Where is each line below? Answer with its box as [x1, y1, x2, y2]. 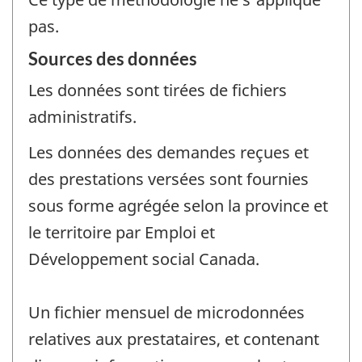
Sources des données [28, 47, 197, 69]
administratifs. [28, 105, 137, 128]
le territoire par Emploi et [28, 221, 215, 244]
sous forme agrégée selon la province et [28, 195, 328, 217]
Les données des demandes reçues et [28, 141, 309, 164]
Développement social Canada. [28, 248, 259, 271]
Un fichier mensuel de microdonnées [28, 301, 305, 324]
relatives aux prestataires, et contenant [28, 328, 319, 351]
